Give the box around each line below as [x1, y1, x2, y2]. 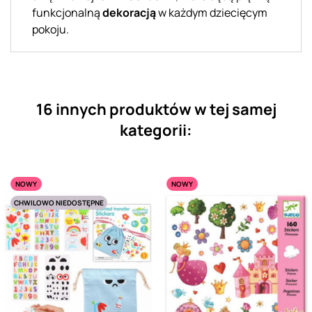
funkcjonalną [32, 4, 102, 20]
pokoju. [32, 21, 69, 37]
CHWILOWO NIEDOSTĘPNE [14, 197, 104, 208]
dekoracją [102, 4, 156, 20]
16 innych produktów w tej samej [36, 98, 276, 120]
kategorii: [120, 119, 192, 141]
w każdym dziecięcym [156, 4, 267, 20]
